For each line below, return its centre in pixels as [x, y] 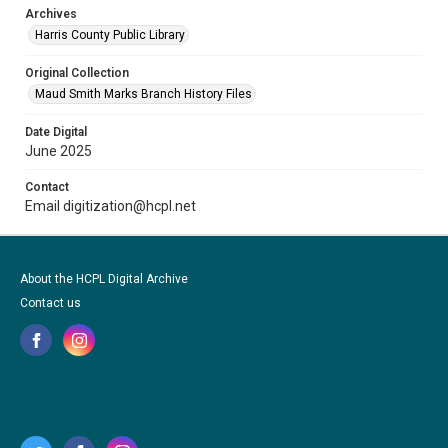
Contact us [50, 303]
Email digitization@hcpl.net [110, 206]
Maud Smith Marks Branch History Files [143, 94]
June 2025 [58, 151]
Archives [51, 14]
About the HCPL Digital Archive [104, 279]
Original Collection [77, 73]
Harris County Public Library [110, 35]
